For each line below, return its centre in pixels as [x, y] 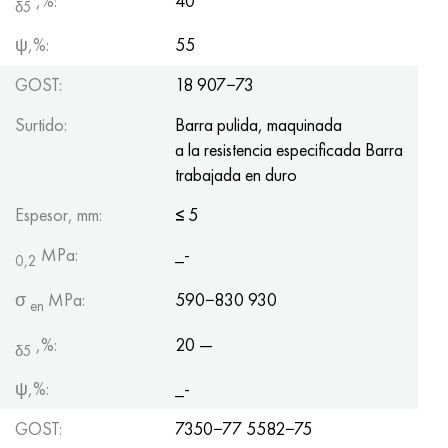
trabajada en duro [236, 175]
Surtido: [41, 125]
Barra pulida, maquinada [258, 125]
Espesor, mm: [58, 215]
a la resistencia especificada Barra [289, 150]
